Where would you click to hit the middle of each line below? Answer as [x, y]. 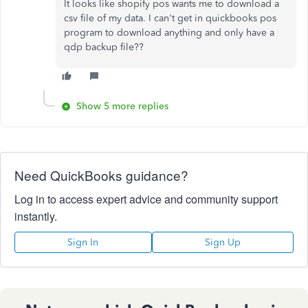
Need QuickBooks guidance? [101, 175]
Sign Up [222, 242]
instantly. [36, 216]
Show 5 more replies [122, 106]
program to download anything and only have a [169, 33]
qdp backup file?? [104, 47]
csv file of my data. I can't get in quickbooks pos [170, 18]
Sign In [83, 242]
